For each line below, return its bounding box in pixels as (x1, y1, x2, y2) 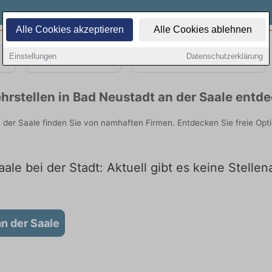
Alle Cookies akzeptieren (15, 24, 124, 35)
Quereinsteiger (161, 52, 236, 66)
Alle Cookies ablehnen (153, 24, 252, 35)
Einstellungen (9, 52, 56, 61)
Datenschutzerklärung (186, 52, 263, 61)
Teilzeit (55, 52, 92, 66)
